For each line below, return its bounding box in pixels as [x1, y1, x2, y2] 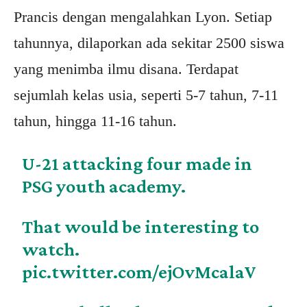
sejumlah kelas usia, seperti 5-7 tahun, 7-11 [14, 86, 278, 104]
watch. [22, 238, 80, 260]
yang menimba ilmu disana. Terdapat [14, 60, 238, 78]
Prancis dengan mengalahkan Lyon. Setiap [14, 8, 272, 26]
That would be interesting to [22, 216, 260, 238]
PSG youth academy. [22, 175, 186, 197]
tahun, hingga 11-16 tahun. [14, 112, 177, 130]
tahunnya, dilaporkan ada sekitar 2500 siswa [14, 34, 284, 52]
